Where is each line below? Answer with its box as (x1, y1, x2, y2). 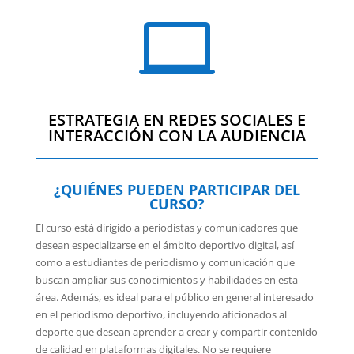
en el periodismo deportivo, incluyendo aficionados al (35, 307, 287, 322)
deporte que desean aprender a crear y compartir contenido (35, 325, 318, 340)
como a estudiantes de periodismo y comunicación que (35, 255, 295, 270)
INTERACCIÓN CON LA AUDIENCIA (47, 125, 306, 147)
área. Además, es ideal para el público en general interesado (35, 290, 314, 305)
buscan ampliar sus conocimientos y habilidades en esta (35, 273, 298, 288)
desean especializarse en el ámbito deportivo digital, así (35, 238, 294, 253)
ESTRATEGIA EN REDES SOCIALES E (47, 109, 306, 131)
